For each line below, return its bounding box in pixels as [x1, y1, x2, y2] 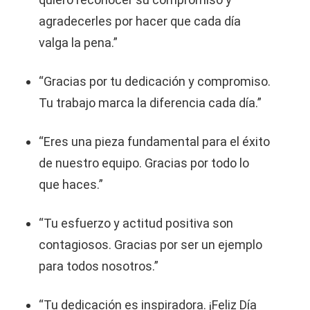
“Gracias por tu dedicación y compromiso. [39, 74, 271, 89]
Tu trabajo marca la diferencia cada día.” [39, 95, 262, 110]
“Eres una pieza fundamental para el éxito [39, 134, 270, 149]
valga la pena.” [39, 35, 118, 50]
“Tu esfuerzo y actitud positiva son [39, 216, 233, 230]
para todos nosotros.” [39, 259, 158, 273]
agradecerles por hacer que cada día [39, 14, 241, 28]
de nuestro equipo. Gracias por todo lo [39, 156, 249, 170]
